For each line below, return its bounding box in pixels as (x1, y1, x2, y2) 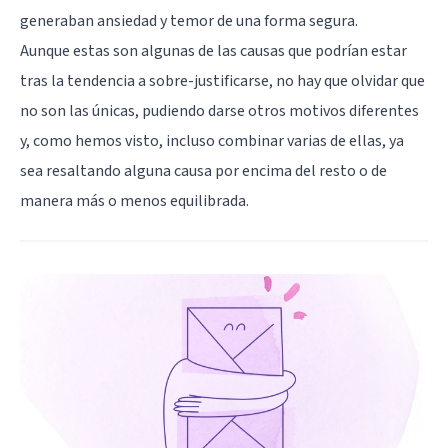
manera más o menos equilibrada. (20, 190, 249, 213)
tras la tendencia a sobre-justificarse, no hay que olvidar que (20, 70, 425, 93)
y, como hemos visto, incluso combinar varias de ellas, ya (20, 130, 404, 153)
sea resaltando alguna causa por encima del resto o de (20, 160, 387, 183)
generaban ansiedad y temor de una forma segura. (20, 10, 358, 33)
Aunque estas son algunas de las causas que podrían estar (20, 40, 407, 63)
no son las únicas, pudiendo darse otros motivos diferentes (20, 100, 419, 123)
